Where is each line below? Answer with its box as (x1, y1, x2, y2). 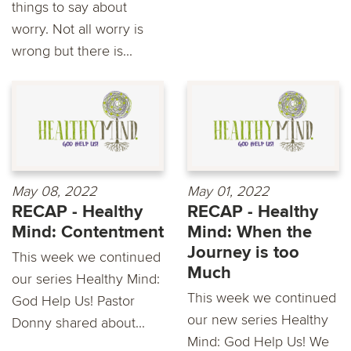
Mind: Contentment (12, 221, 164, 243)
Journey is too (187, 241, 299, 263)
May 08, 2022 (12, 182, 96, 200)
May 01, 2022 (187, 182, 269, 200)
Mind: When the (187, 221, 312, 243)
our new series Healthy (187, 310, 328, 328)
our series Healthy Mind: (12, 270, 160, 288)
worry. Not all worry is (12, 20, 143, 38)
